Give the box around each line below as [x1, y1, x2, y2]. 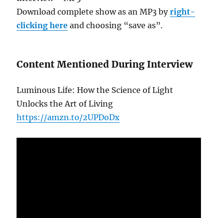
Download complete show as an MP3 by [17, 6, 170, 17]
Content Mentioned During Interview [17, 58, 193, 70]
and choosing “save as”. [68, 20, 163, 30]
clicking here [17, 20, 68, 30]
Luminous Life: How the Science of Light [17, 85, 174, 95]
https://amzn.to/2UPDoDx [17, 112, 120, 122]
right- [170, 6, 196, 17]
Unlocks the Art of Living [17, 98, 113, 109]
